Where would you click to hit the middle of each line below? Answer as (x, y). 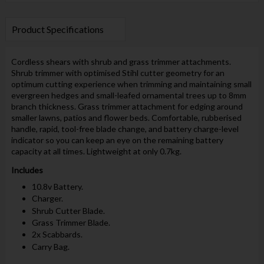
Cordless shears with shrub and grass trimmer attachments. (121, 61)
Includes (27, 170)
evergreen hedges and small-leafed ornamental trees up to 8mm (128, 95)
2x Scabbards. (57, 235)
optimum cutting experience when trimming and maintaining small (131, 84)
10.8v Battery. (57, 186)
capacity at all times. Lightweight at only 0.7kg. (96, 151)
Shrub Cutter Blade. (68, 210)
